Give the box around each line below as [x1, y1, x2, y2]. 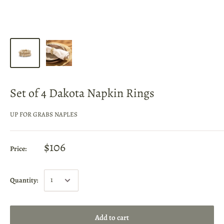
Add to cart [95, 212, 129, 222]
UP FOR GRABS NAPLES [10, 109, 77, 118]
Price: [10, 143, 26, 153]
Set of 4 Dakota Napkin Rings [10, 84, 154, 101]
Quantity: [10, 175, 38, 185]
